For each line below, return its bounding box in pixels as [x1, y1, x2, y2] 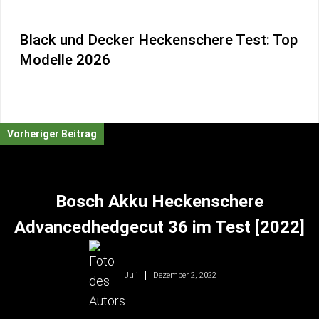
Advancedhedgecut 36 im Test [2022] [14, 216, 305, 237]
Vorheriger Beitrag [7, 127, 97, 140]
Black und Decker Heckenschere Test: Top [19, 31, 298, 48]
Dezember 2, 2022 [152, 270, 216, 280]
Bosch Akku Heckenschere [56, 191, 263, 211]
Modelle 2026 [19, 51, 110, 68]
